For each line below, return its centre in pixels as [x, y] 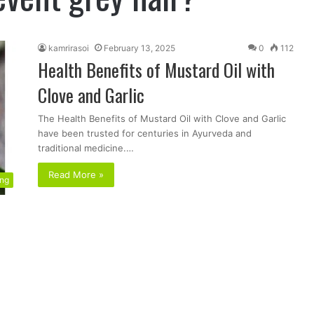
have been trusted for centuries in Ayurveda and [145, 133]
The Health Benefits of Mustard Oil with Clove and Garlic [162, 118]
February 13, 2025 [139, 48]
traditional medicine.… [86, 148]
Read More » [76, 174]
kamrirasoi [69, 48]
